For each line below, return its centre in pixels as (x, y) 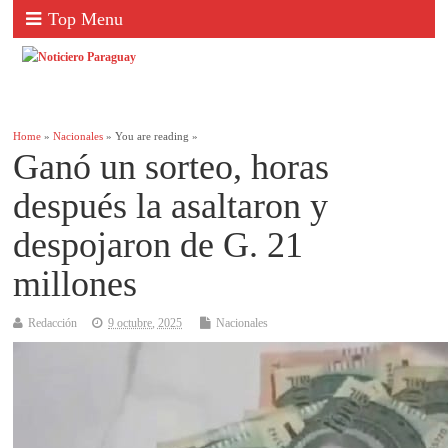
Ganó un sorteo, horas (171, 167)
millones (75, 284)
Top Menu (86, 19)
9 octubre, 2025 (145, 323)
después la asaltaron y (171, 206)
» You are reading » (151, 137)
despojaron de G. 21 (158, 245)
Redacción (53, 323)
